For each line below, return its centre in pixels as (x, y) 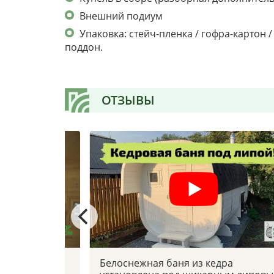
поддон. (84, 47)
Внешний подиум (121, 16)
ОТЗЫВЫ (128, 100)
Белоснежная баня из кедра (166, 263)
